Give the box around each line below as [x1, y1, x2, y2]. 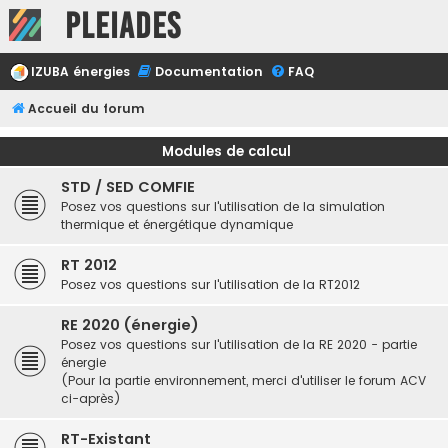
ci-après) [61, 390, 121, 407]
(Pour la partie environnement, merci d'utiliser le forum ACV [61, 372, 426, 389]
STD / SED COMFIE [61, 177, 195, 197]
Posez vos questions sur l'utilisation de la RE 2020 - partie [61, 336, 417, 353]
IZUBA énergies [30, 63, 130, 80]
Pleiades [65, 6, 181, 46]
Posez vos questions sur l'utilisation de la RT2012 [61, 276, 360, 293]
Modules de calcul [162, 142, 291, 161]
